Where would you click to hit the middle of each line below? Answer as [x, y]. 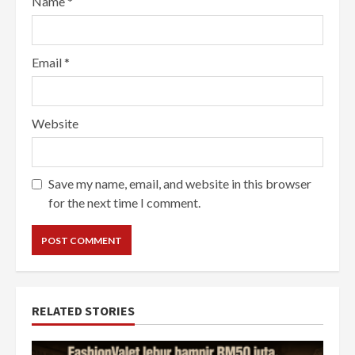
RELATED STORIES [83, 311]
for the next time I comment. [124, 203]
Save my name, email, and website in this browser [180, 184]
